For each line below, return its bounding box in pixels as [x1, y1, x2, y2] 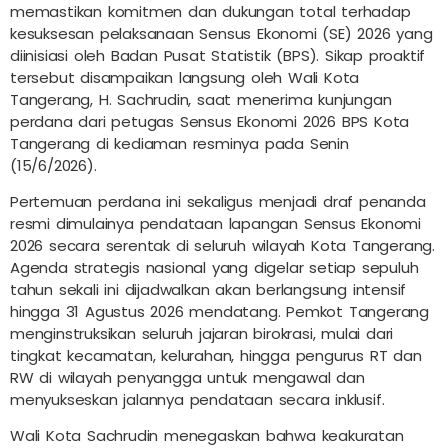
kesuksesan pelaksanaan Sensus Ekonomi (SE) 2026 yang [10, 22, 433, 44]
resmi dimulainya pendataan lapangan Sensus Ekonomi [10, 212, 421, 234]
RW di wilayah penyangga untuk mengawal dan [10, 366, 365, 388]
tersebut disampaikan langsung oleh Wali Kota [10, 66, 360, 88]
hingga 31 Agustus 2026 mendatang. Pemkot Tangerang [10, 300, 429, 322]
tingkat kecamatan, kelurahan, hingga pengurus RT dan [10, 344, 422, 366]
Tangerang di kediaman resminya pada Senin [10, 132, 349, 154]
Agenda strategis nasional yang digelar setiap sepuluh [10, 256, 419, 278]
